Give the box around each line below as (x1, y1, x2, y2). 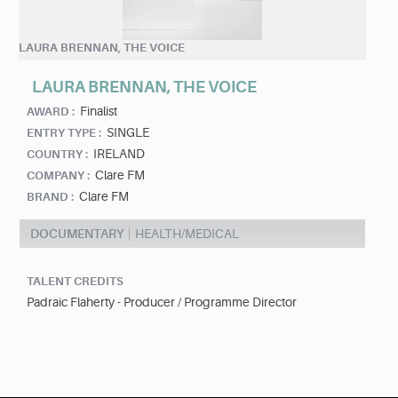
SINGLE (107, 125, 149, 140)
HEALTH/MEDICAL (135, 227, 239, 242)
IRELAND (93, 147, 145, 162)
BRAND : (27, 190, 74, 204)
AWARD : (27, 105, 75, 119)
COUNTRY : (27, 147, 88, 162)
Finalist (80, 104, 117, 119)
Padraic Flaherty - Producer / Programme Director (27, 295, 297, 310)
